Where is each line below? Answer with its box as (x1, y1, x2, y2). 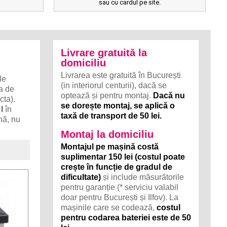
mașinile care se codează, (61, 203, 157, 212)
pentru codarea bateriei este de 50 (61, 213, 192, 222)
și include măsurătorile (101, 173, 184, 181)
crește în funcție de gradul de (61, 163, 173, 171)
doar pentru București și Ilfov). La (61, 193, 179, 202)
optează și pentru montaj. (61, 91, 154, 100)
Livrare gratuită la (61, 47, 147, 58)
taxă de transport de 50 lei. (61, 111, 162, 120)
